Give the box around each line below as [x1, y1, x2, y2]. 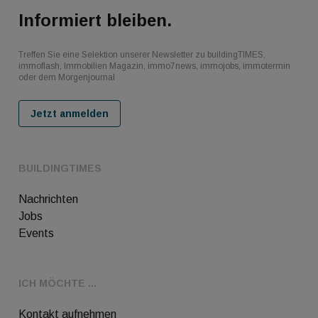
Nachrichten [18, 192, 78, 205]
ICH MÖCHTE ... [18, 277, 97, 289]
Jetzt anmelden [31, 107, 109, 119]
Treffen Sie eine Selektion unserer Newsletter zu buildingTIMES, [18, 49, 265, 60]
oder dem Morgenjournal [18, 72, 115, 82]
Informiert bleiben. [18, 10, 172, 30]
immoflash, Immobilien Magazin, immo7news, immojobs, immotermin [18, 60, 290, 71]
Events [18, 226, 54, 239]
